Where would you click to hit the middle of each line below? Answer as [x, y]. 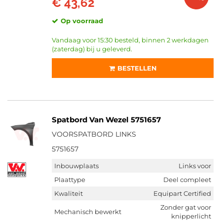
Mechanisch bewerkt [88, 212]
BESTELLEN [137, 68]
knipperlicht [191, 216]
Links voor [195, 166]
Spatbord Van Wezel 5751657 [106, 120]
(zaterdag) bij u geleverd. [92, 49]
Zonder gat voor [186, 207]
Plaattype [70, 180]
